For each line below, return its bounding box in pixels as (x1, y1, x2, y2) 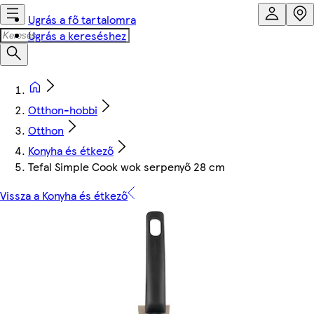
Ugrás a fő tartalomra (28, 11, 136, 27)
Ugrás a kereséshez (28, 27, 126, 43)
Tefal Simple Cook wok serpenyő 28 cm (28, 158, 225, 175)
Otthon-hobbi (28, 102, 97, 118)
